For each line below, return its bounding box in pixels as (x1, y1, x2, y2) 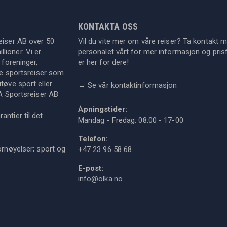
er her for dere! (78, 58, 129, 67)
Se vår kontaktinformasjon (88, 81, 177, 90)
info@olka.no (78, 174, 123, 183)
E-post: (78, 164, 104, 173)
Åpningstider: (78, 105, 128, 114)
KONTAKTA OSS (78, 21, 138, 32)
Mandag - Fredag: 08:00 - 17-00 (78, 116, 183, 125)
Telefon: (78, 134, 108, 143)
